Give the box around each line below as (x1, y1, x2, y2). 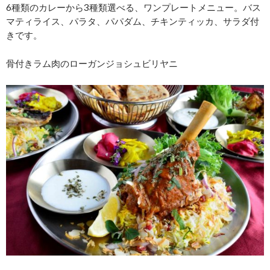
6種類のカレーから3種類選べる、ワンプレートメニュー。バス (6, 2, 261, 13)
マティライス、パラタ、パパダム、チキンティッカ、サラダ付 (6, 16, 259, 27)
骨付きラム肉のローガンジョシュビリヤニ (6, 58, 178, 69)
